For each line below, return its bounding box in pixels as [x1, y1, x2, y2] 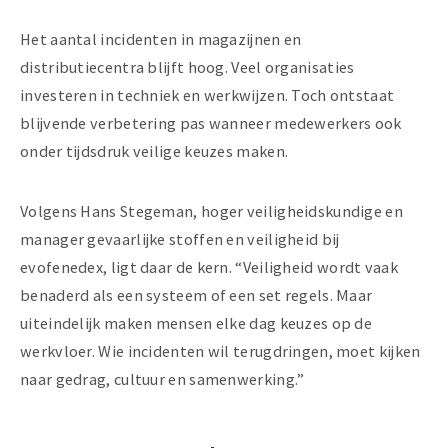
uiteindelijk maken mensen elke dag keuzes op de [20, 313, 373, 334]
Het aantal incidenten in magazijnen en [20, 29, 302, 50]
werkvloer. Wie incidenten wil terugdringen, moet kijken [20, 341, 421, 362]
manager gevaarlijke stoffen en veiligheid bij [20, 229, 340, 250]
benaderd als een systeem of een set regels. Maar [20, 285, 373, 306]
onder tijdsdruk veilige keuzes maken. [20, 141, 292, 162]
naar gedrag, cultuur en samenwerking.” [20, 369, 305, 390]
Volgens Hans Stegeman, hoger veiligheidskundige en [20, 201, 403, 222]
